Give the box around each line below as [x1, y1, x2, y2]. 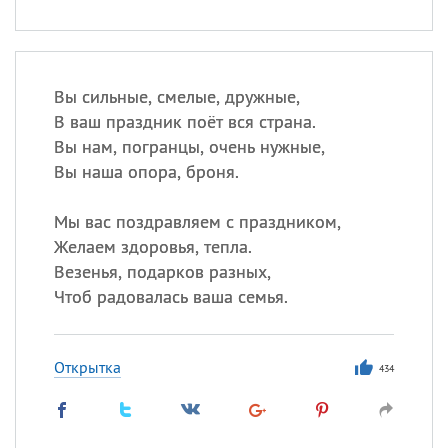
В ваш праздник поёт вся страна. [53, 110, 316, 133]
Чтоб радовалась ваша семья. [53, 285, 288, 308]
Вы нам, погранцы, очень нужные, [53, 135, 325, 158]
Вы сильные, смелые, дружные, [53, 85, 300, 108]
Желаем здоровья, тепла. [53, 235, 252, 258]
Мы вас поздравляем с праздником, [53, 210, 341, 233]
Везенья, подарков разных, [53, 260, 271, 283]
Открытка [53, 357, 121, 377]
